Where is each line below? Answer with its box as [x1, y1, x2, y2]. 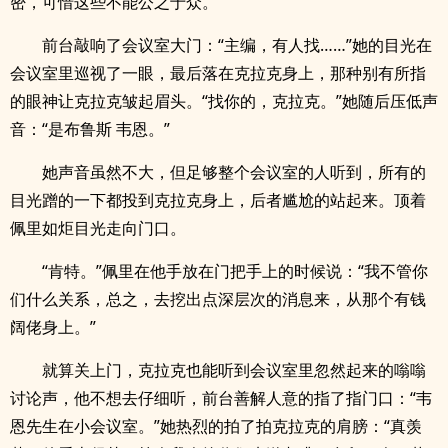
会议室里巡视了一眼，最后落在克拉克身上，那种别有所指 [10, 62, 426, 84]
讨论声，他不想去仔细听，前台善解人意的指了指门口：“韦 [10, 387, 432, 409]
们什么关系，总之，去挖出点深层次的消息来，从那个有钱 [10, 288, 426, 310]
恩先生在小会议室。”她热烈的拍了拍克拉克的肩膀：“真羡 [10, 415, 422, 437]
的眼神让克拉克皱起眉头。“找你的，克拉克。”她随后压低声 [10, 90, 438, 112]
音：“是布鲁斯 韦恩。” [10, 118, 170, 140]
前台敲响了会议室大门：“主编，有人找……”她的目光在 [42, 34, 432, 56]
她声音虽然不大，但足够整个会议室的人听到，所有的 [42, 161, 426, 183]
